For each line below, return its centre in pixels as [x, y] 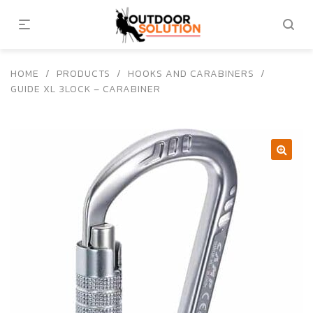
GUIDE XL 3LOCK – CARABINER [86, 89]
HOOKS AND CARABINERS [191, 74]
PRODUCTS [83, 74]
